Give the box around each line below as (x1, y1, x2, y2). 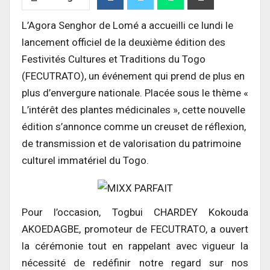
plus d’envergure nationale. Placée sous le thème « (22, 86, 248, 99)
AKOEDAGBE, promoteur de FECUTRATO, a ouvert (22, 223, 248, 236)
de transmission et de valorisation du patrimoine (22, 137, 241, 149)
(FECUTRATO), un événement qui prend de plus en (22, 69, 245, 82)
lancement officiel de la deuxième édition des (22, 36, 225, 48)
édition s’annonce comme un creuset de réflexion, (22, 120, 246, 133)
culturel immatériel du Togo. (22, 154, 149, 166)
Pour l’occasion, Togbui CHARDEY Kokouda (22, 206, 248, 219)
